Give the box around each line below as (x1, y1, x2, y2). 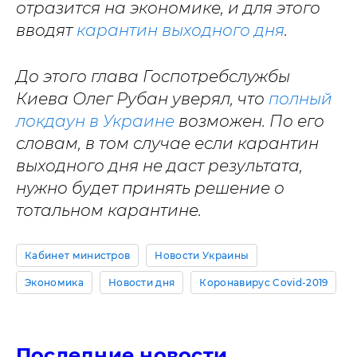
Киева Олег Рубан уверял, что (16, 89, 269, 108)
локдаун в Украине (16, 112, 175, 131)
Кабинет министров (25, 249, 131, 261)
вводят (16, 21, 76, 40)
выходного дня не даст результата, (16, 156, 303, 175)
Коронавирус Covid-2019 (199, 277, 328, 288)
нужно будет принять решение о (16, 178, 284, 198)
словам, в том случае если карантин (16, 134, 319, 153)
